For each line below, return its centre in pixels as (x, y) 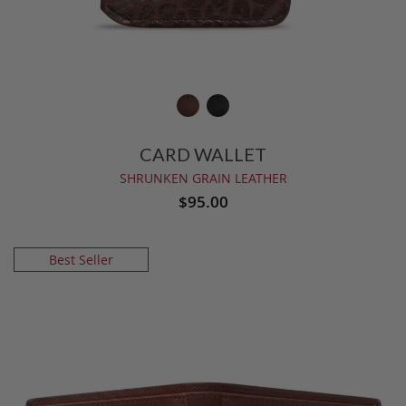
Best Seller (81, 260)
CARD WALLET (203, 154)
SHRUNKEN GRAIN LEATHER (203, 178)
